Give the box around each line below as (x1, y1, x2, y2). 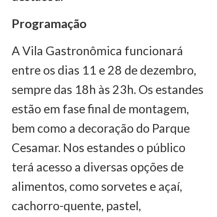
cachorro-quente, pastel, (12, 198, 141, 213)
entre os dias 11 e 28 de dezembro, (12, 62, 196, 77)
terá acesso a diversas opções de (12, 159, 184, 174)
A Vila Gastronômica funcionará (12, 43, 183, 58)
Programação (12, 16, 87, 31)
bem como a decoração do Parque (12, 121, 190, 135)
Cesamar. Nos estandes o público (12, 140, 186, 155)
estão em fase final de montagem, (12, 101, 189, 116)
